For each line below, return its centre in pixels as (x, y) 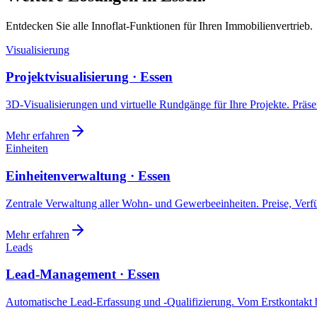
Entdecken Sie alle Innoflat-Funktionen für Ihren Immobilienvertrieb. (159, 25)
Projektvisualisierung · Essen (89, 77)
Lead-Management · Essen (83, 275)
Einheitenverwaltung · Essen (88, 175)
